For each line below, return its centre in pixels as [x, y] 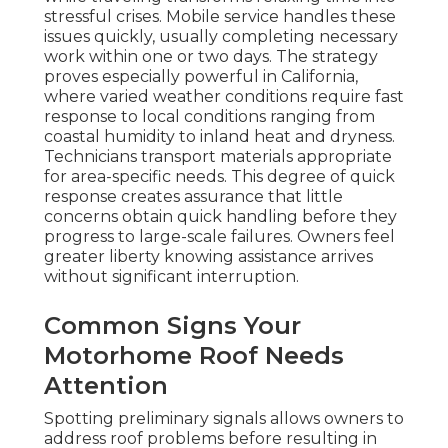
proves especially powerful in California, [201, 77]
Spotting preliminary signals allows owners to [224, 419]
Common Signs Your [172, 326]
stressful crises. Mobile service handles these [220, 17]
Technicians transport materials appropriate [218, 157]
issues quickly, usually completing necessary [221, 37]
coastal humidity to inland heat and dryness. [219, 137]
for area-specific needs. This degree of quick [219, 177]
